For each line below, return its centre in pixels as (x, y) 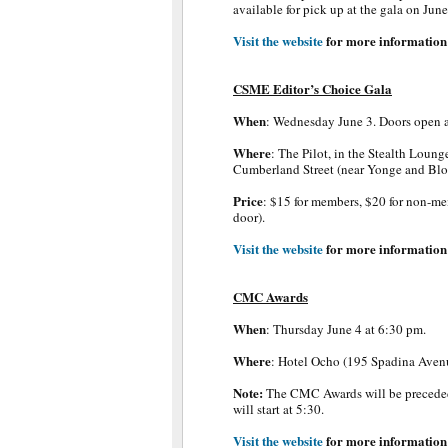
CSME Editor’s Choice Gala (312, 88)
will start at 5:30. (278, 409)
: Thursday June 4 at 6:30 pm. (346, 329)
